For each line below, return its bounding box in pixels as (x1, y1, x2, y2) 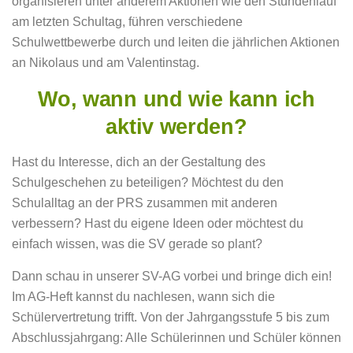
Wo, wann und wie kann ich (38, 87, 315, 111)
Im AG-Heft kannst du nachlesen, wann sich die (12, 290, 275, 304)
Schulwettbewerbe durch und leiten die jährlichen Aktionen (12, 35, 340, 49)
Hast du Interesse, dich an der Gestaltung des (12, 154, 266, 169)
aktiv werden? (106, 114, 247, 139)
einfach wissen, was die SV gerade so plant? (12, 236, 262, 251)
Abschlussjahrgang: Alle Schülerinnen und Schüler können (12, 331, 341, 345)
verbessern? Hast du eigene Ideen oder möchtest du (12, 216, 303, 230)
